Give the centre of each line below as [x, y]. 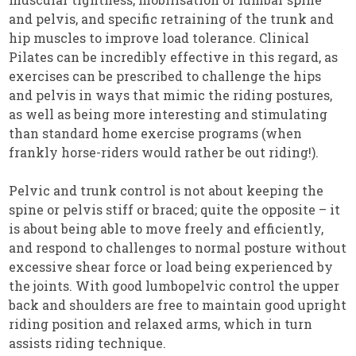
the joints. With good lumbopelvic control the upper [174, 285]
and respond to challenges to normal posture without [178, 247]
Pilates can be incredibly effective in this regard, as [174, 56]
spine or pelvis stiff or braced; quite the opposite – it [175, 209]
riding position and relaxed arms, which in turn [161, 323]
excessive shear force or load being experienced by [171, 266]
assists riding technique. [88, 342]
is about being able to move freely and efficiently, [166, 228]
